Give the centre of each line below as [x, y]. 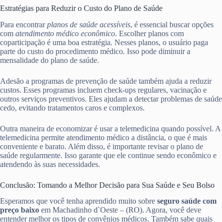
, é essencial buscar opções [172, 24]
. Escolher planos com [149, 33]
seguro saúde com [187, 201]
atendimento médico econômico [65, 33]
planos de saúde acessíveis [89, 24]
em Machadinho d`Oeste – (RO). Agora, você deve [121, 210]
